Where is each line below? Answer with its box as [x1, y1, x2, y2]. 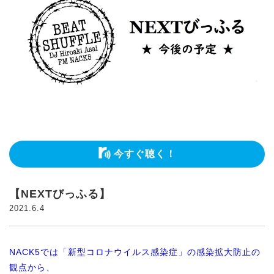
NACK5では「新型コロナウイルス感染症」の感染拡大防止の [9, 246, 261, 257]
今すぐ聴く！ [113, 148, 176, 159]
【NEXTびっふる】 [9, 187, 111, 200]
